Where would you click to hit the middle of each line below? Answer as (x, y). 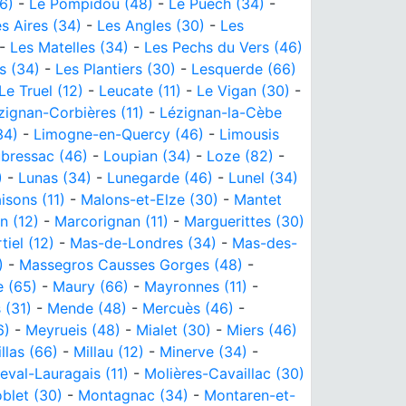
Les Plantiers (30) (116, 68)
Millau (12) (109, 351)
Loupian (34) (147, 155)
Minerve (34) (203, 351)
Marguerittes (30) (244, 221)
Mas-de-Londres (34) (143, 242)
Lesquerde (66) (244, 68)
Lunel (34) (263, 177)
